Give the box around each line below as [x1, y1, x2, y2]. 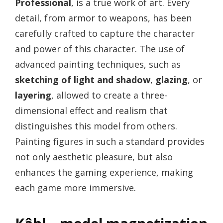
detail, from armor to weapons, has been [15, 12, 192, 24]
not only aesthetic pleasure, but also [15, 151, 173, 163]
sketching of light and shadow [15, 74, 150, 86]
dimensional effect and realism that [15, 105, 168, 117]
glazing [155, 74, 188, 86]
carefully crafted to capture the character [15, 27, 195, 40]
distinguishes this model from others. [15, 120, 177, 132]
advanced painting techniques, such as [15, 58, 181, 71]
